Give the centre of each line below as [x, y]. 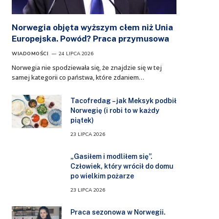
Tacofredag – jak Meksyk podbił [123, 100]
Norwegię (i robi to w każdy [115, 110]
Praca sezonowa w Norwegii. [118, 212]
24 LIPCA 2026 [76, 54]
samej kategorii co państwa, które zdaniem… [78, 77]
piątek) [82, 120]
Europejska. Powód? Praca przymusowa [90, 38]
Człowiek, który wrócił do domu [122, 166]
